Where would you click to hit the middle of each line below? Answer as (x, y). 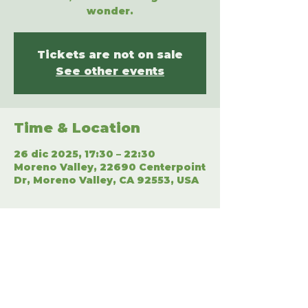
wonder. (110, 11)
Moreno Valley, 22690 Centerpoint (110, 167)
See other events (110, 71)
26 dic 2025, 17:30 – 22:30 (85, 154)
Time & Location (77, 128)
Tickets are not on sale (110, 55)
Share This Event (79, 256)
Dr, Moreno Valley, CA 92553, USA (106, 180)
